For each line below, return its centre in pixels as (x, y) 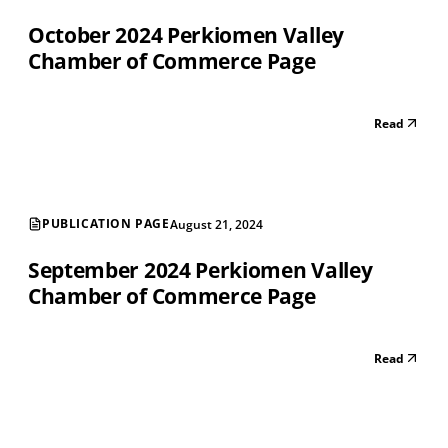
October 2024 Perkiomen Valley (186, 34)
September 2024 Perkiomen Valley (200, 269)
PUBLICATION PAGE (106, 224)
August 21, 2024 (216, 224)
